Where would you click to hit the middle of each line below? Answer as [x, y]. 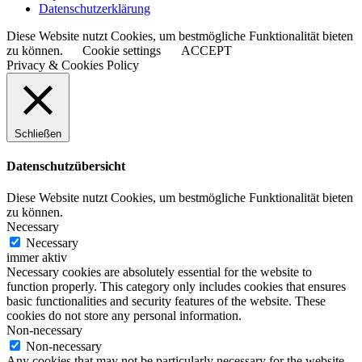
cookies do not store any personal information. [124, 316]
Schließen [38, 133]
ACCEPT [206, 50]
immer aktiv [37, 258]
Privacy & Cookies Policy [73, 65]
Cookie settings [122, 50]
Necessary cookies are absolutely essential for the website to [159, 272]
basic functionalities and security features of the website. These [166, 301]
